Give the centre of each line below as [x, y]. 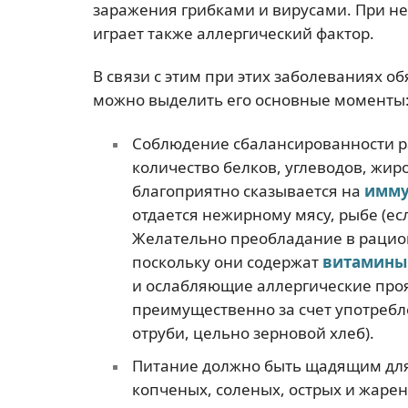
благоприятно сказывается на [248, 190]
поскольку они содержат [227, 261]
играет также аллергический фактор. [234, 33]
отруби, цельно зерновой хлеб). [253, 332]
